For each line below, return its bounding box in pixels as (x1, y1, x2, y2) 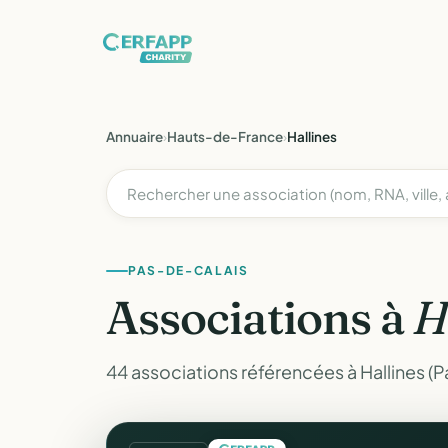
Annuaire (106, 128, 163, 145)
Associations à (106, 289, 414, 346)
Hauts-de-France (167, 128, 283, 145)
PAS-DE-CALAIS (128, 263, 249, 278)
